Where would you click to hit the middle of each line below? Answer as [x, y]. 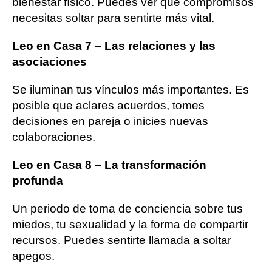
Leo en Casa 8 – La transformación [109, 165]
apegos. [33, 256]
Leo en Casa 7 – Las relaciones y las [114, 46]
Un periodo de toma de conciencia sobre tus [127, 208]
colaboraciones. [54, 137]
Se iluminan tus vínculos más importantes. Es [131, 89]
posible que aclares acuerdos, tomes [108, 105]
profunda [38, 180]
